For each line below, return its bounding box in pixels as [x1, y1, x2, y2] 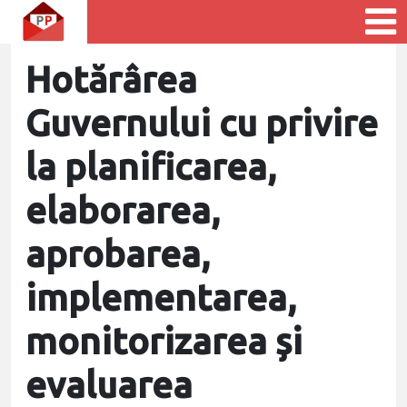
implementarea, [25, 277, 297, 318]
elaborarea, [25, 190, 221, 231]
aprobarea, [25, 233, 211, 274]
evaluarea [25, 364, 193, 405]
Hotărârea [25, 59, 197, 100]
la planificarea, [25, 146, 277, 187]
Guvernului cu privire [25, 103, 378, 144]
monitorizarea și [25, 321, 303, 362]
